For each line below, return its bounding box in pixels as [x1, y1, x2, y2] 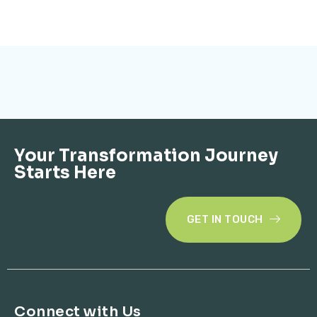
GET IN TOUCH [186, 212, 263, 226]
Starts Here [14, 161, 116, 183]
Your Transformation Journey [14, 144, 278, 166]
